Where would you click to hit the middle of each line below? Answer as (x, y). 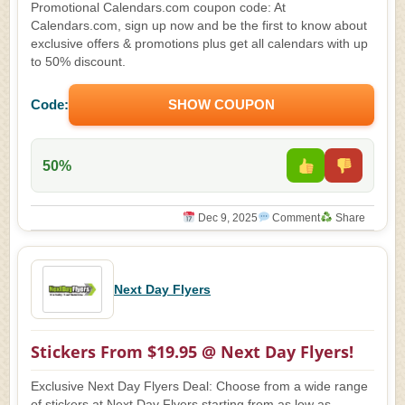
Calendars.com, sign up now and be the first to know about (199, 26)
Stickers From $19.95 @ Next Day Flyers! (192, 352)
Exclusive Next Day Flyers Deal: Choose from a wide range (199, 386)
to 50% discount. (78, 62)
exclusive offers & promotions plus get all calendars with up (199, 44)
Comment (295, 218)
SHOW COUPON (221, 104)
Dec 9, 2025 (226, 218)
